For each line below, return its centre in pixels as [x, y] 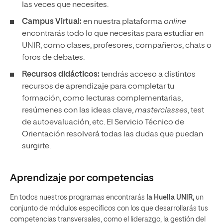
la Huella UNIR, [169, 198]
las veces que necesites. [65, 5]
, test [196, 111]
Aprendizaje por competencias [82, 178]
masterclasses [161, 111]
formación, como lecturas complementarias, [102, 99]
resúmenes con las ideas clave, [78, 111]
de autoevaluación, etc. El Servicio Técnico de [103, 122]
